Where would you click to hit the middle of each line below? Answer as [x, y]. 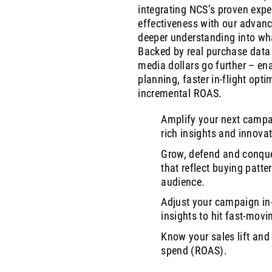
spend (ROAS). [194, 250]
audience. [183, 182]
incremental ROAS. [180, 93]
